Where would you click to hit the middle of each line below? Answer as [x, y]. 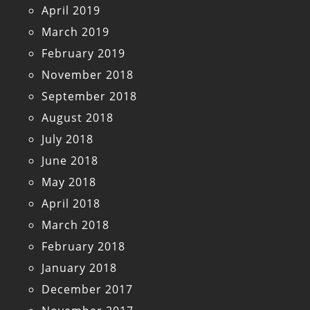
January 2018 [79, 268]
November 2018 [88, 75]
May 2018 [69, 182]
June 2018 [70, 161]
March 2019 [75, 32]
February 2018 [83, 247]
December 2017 [87, 290]
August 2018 [77, 118]
